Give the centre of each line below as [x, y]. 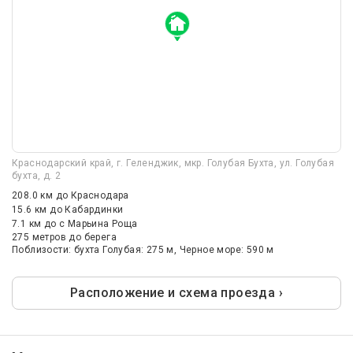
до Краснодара [92, 196]
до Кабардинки [87, 210]
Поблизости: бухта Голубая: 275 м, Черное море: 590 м [143, 250]
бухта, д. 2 [37, 176]
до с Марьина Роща [91, 224]
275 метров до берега [64, 238]
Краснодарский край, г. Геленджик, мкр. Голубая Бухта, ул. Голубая [173, 163]
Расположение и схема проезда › [176, 293]
